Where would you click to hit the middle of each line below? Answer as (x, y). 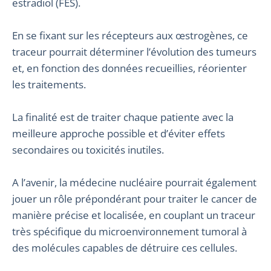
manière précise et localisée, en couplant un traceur (134, 215)
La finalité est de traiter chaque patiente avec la (123, 117)
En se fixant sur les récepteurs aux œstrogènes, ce (130, 35)
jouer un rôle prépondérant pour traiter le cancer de (135, 199)
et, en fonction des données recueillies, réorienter (129, 68)
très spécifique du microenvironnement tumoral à (129, 231)
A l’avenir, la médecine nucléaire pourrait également (134, 182)
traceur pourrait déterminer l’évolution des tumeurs (134, 52)
